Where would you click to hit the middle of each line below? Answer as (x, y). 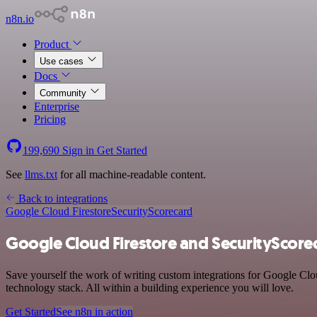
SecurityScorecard (152, 211)
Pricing (50, 119)
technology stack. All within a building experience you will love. (150, 287)
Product (53, 44)
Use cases (63, 61)
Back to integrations (62, 198)
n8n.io (20, 19)
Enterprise (57, 106)
